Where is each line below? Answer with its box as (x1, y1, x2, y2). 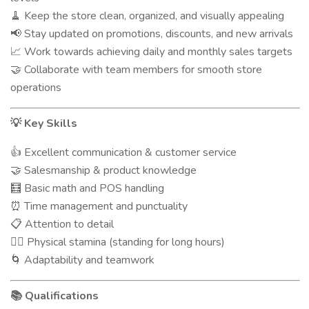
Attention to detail (22, 217, 114, 232)
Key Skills (21, 116, 77, 131)
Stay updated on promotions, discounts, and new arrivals (21, 26, 293, 41)
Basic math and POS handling (21, 181, 164, 196)
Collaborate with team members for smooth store (21, 62, 262, 77)
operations (10, 80, 61, 95)
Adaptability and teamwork (21, 252, 154, 268)
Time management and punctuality (21, 199, 188, 214)
